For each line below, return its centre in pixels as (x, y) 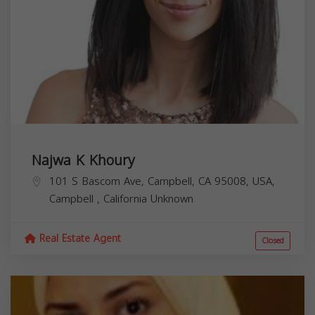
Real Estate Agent (78, 238)
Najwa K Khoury (83, 160)
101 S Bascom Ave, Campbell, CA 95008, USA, (162, 181)
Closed (273, 240)
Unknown (172, 199)
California (127, 199)
